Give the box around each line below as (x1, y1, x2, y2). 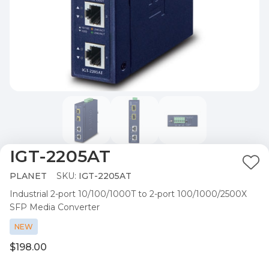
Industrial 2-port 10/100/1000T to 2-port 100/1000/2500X (10, 188, 247, 199)
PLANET (10, 170, 47, 181)
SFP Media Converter (10, 201, 100, 213)
